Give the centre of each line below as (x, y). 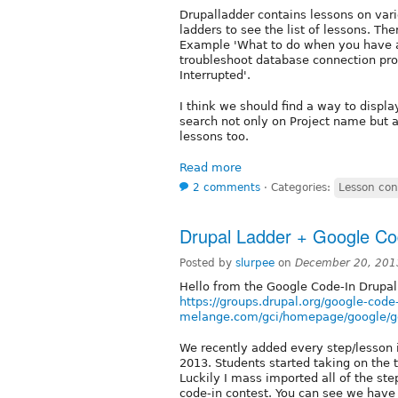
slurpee (255, 263)
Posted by (207, 263)
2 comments (227, 187)
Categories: (302, 187)
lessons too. (214, 136)
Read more (211, 167)
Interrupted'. (215, 75)
